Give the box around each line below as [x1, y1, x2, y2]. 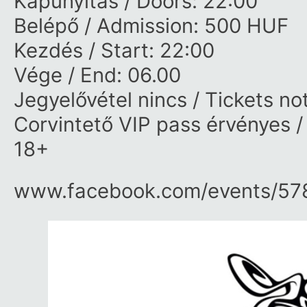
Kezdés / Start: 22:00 [14, 38, 214, 62]
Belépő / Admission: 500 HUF [14, 14, 288, 38]
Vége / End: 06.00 [14, 63, 181, 87]
